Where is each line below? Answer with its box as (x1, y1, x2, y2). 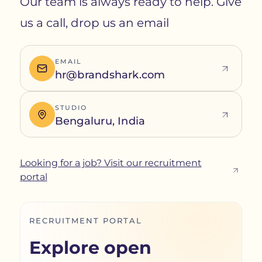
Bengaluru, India (54, 115, 146, 128)
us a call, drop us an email (19, 16, 169, 30)
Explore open (29, 237, 151, 259)
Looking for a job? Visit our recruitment (19, 157, 202, 169)
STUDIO (54, 104, 87, 112)
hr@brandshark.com (54, 68, 166, 82)
